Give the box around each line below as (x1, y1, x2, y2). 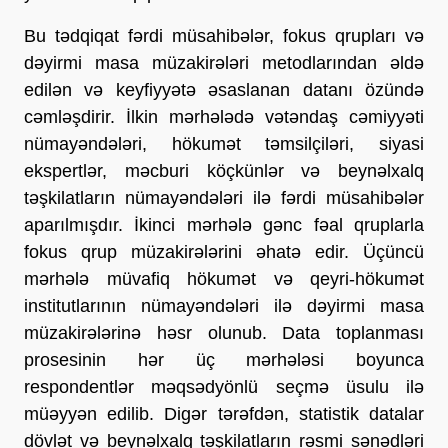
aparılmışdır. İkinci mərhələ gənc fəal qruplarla (24, 214, 424, 235)
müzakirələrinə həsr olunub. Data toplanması (24, 322, 424, 343)
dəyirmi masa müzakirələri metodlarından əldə (24, 52, 424, 73)
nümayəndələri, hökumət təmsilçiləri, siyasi (24, 133, 424, 154)
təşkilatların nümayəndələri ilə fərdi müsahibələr (24, 187, 424, 208)
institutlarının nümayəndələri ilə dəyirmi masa (24, 295, 424, 316)
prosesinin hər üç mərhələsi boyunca (24, 349, 424, 370)
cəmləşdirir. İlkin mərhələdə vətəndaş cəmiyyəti (24, 106, 424, 127)
